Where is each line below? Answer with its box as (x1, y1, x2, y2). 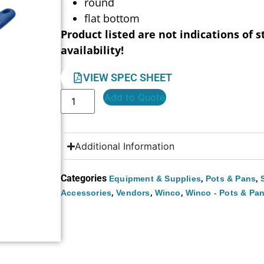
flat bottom (84, 11, 140, 25)
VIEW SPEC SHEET (83, 71, 173, 84)
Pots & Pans (206, 174, 256, 184)
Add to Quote (104, 91, 166, 104)
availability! (61, 42, 124, 57)
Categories (61, 173, 107, 184)
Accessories (61, 188, 112, 198)
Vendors (116, 188, 150, 198)
